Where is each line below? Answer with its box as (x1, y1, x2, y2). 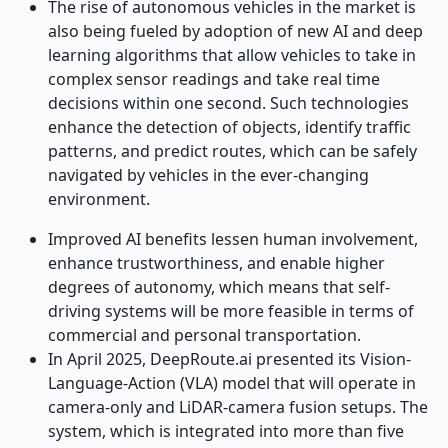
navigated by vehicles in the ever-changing (48, 164, 369, 186)
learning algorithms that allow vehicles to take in (48, 44, 416, 66)
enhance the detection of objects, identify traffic (48, 116, 411, 138)
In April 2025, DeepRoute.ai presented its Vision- (48, 348, 411, 370)
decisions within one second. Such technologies (48, 92, 409, 114)
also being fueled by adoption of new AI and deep (48, 20, 423, 42)
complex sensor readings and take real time (48, 68, 380, 90)
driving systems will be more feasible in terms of (48, 300, 414, 322)
